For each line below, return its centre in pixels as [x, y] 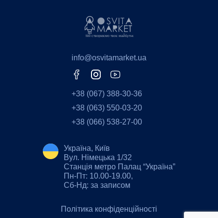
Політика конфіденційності [109, 209]
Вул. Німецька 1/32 [98, 158]
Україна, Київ [87, 148]
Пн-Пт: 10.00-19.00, [98, 176]
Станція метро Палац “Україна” [119, 167]
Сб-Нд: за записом [97, 185]
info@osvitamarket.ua [109, 58]
